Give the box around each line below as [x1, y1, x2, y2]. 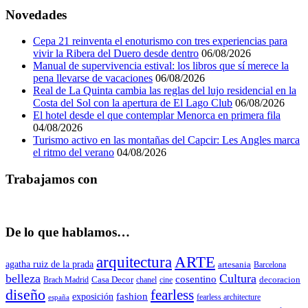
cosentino [175, 273, 217, 285]
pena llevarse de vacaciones [33, 72, 153, 85]
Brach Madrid [43, 275, 89, 285]
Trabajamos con [5, 172, 98, 187]
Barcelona [254, 260, 286, 270]
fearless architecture [197, 292, 261, 302]
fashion [116, 290, 148, 302]
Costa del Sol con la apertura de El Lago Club [33, 97, 232, 109]
